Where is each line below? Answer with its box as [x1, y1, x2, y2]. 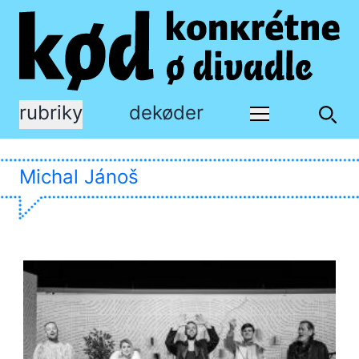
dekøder [129, 100, 204, 124]
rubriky [19, 100, 83, 124]
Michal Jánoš [19, 164, 139, 188]
